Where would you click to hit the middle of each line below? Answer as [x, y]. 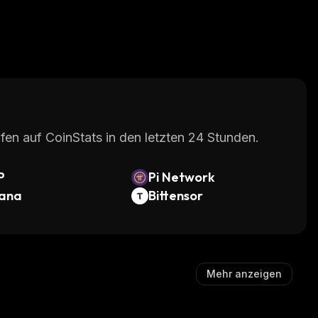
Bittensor [175, 196]
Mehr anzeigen [244, 274]
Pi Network [181, 177]
